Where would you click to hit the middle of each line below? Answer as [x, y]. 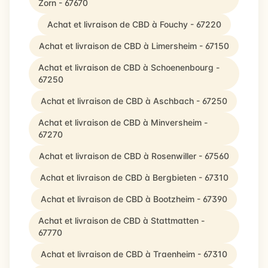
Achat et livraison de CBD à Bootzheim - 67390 [134, 199]
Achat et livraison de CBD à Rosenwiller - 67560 [134, 156]
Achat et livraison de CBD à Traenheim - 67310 [134, 254]
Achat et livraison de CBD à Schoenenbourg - [129, 67]
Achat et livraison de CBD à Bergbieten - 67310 [134, 177]
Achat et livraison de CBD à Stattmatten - [121, 220]
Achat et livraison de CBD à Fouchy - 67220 [134, 24]
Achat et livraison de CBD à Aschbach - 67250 [134, 101]
